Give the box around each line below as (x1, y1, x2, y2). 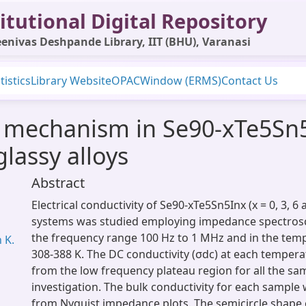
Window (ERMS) (140, 73, 221, 88)
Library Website (31, 73, 111, 88)
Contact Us (221, 73, 278, 88)
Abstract (31, 173, 85, 192)
